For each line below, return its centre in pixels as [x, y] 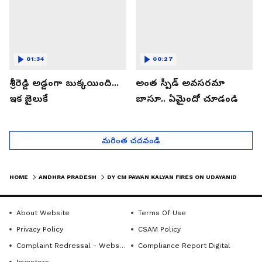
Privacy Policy [40, 229]
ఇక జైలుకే [29, 98]
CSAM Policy [159, 229]
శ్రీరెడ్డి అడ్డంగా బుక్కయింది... [64, 82]
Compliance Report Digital [184, 245]
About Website [43, 213]
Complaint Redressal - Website [68, 245]
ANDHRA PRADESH [68, 177]
